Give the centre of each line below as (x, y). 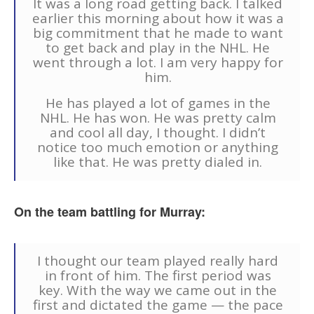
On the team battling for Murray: (111, 212)
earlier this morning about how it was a (158, 19)
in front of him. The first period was (158, 276)
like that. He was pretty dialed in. (158, 162)
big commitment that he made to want (158, 33)
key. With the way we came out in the (158, 291)
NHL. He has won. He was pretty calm (158, 118)
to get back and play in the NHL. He (158, 48)
